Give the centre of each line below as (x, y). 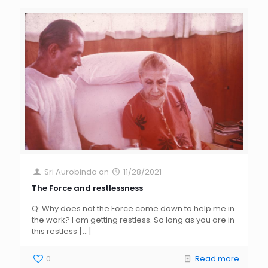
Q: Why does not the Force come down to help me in (133, 208)
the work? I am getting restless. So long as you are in (133, 220)
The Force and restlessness (87, 188)
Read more (217, 258)
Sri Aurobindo (71, 172)
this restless (54, 231)
